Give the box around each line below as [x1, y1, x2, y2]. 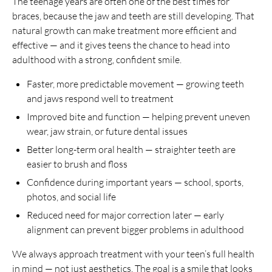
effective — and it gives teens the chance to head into [12, 39, 230, 51]
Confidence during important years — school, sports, [27, 176, 243, 188]
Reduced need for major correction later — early [27, 209, 224, 221]
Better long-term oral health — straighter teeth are [27, 143, 236, 155]
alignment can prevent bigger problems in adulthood [27, 223, 244, 236]
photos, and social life [27, 191, 116, 203]
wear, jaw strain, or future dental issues [27, 125, 188, 137]
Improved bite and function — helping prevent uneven [27, 110, 250, 123]
